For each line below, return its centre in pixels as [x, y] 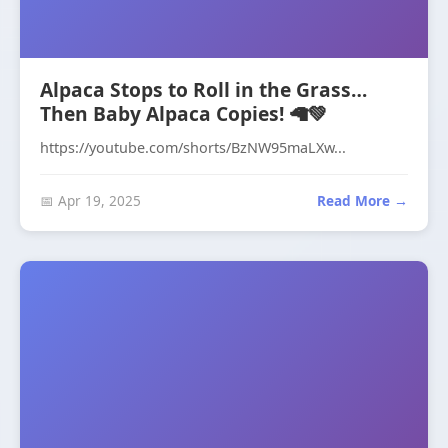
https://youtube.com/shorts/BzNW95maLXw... [193, 147]
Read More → [362, 200]
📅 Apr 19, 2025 [90, 200]
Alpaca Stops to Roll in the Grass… [203, 89]
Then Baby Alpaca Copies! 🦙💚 [183, 113]
